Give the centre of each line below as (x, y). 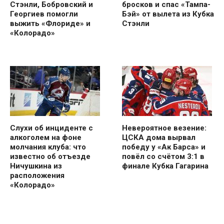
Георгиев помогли (44, 14)
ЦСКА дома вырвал (159, 138)
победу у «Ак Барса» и (164, 147)
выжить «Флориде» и (50, 24)
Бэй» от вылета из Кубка (168, 14)
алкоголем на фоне (46, 138)
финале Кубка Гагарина (165, 166)
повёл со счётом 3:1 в (163, 157)
